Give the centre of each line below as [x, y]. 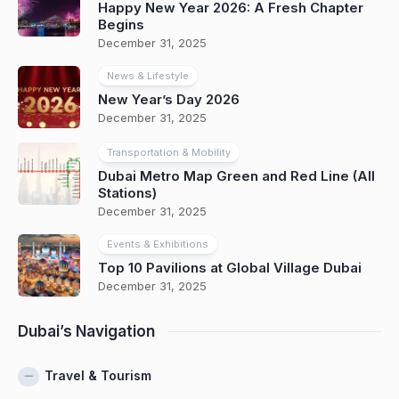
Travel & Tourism [98, 375]
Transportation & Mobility [169, 152]
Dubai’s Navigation [86, 331]
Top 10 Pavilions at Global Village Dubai [230, 268]
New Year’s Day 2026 [169, 99]
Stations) [127, 193]
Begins [121, 24]
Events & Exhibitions [158, 244]
